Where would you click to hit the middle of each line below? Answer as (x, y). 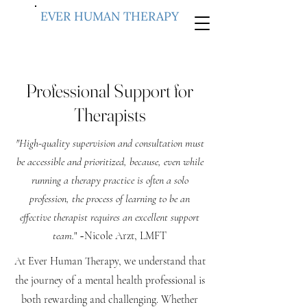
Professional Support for (110, 91)
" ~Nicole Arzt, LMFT (120, 236)
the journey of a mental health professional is (110, 280)
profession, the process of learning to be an (110, 199)
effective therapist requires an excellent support (110, 217)
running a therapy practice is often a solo (110, 180)
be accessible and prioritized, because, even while (110, 162)
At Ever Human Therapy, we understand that (110, 261)
